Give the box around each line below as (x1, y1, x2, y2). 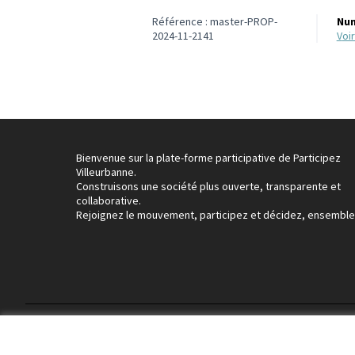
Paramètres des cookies (184, 329, 300, 343)
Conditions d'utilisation (76, 329, 184, 343)
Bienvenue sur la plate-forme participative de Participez (76, 151, 341, 165)
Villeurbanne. (76, 165, 136, 179)
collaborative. (76, 193, 141, 208)
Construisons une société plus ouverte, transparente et (76, 179, 341, 193)
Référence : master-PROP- (152, 13, 277, 29)
